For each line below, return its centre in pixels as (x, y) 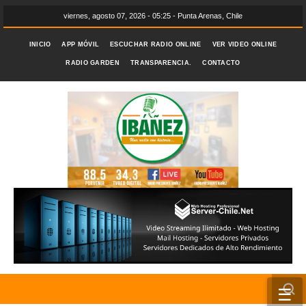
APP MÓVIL (81, 44)
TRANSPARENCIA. (161, 63)
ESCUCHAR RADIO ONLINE (156, 44)
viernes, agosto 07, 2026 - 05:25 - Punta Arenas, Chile (153, 16)
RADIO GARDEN (93, 63)
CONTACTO (221, 63)
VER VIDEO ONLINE (245, 44)
